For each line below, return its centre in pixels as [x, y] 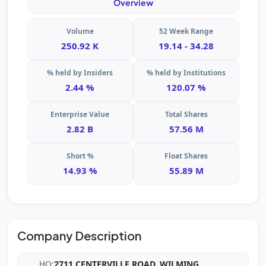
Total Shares [186, 115]
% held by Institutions [186, 73]
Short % [80, 156]
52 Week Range [186, 31]
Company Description [79, 236]
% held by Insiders [80, 73]
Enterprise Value [80, 115]
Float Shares [186, 156]
